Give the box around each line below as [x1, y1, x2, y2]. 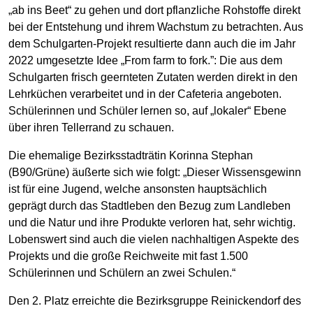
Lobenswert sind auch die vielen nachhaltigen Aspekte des [8, 233, 299, 245]
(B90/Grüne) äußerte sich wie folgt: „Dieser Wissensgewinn [8, 166, 301, 178]
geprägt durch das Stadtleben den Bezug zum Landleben [8, 199, 291, 212]
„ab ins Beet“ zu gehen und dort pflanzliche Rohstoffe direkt [8, 3, 300, 16]
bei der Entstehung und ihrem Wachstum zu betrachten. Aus [8, 20, 303, 33]
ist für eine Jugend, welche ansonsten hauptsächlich [8, 182, 267, 195]
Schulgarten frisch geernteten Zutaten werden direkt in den [8, 71, 298, 83]
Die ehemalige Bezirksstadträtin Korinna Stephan [8, 149, 253, 161]
